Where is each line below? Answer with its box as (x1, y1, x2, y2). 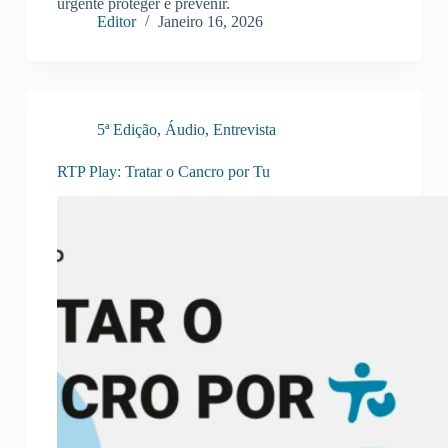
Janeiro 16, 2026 (157, 13, 263, 31)
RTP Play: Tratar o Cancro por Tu (56, 163, 270, 181)
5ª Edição (96, 121, 157, 139)
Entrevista (212, 121, 276, 139)
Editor (96, 13, 136, 31)
